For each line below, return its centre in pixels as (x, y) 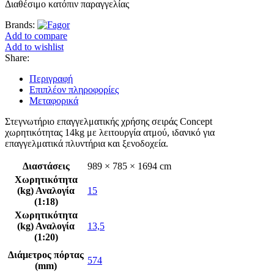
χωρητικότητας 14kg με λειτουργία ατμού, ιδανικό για (110, 132)
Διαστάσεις (46, 166)
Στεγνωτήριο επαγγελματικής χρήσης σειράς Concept (109, 121)
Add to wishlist (34, 46)
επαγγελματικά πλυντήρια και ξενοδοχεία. (87, 143)
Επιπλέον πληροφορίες (74, 89)
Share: (17, 57)
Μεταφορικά (54, 100)
